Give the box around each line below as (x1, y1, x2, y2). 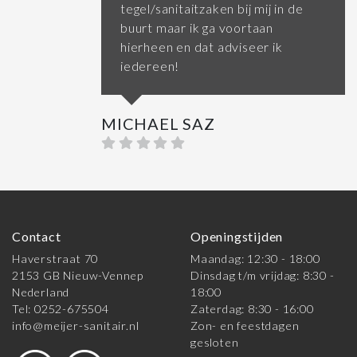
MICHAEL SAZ (101, 114, 215, 134)
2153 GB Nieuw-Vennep (12, 269, 143, 283)
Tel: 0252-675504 (12, 302, 109, 316)
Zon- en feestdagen (190, 319, 300, 333)
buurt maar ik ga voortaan (120, 20, 274, 36)
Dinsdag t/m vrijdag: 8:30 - (190, 269, 335, 283)
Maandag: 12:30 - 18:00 (190, 252, 320, 266)
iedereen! (120, 58, 180, 74)
